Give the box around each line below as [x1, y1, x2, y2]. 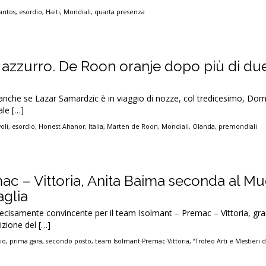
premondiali [218, 122, 258, 131]
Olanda [192, 122, 216, 131]
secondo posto [46, 237, 92, 245]
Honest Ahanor [39, 122, 85, 131]
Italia [88, 122, 104, 131]
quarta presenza [94, 8, 145, 16]
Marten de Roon [107, 122, 159, 131]
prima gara [9, 237, 43, 245]
